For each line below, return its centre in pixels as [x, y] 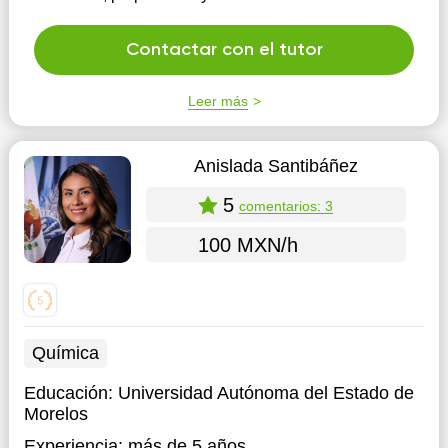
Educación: [70, 393]
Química [65, 353]
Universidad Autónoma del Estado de [265, 393]
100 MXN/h [247, 244]
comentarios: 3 [285, 205]
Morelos [55, 414]
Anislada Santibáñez [275, 166]
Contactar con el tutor [224, 50]
